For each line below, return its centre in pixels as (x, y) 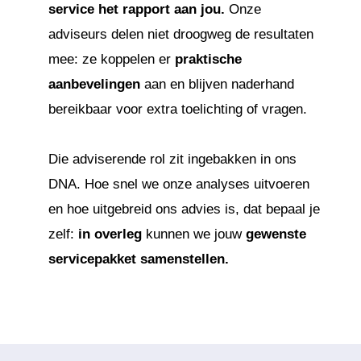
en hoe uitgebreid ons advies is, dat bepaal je (184, 209)
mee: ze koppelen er (112, 59)
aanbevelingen (96, 84)
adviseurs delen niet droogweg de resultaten (181, 34)
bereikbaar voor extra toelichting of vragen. (178, 109)
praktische (208, 59)
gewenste (276, 234)
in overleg (110, 234)
